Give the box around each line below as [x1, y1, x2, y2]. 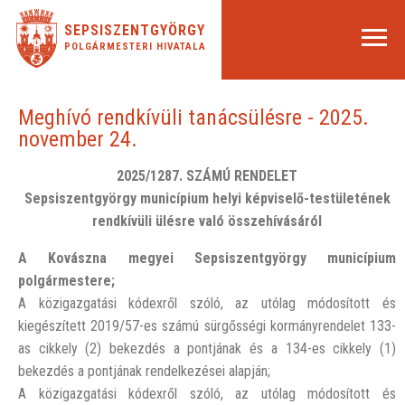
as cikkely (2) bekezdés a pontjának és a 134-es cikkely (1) [18, 340, 396, 357]
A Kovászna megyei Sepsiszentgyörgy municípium [18, 250, 396, 267]
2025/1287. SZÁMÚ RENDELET [117, 167, 297, 184]
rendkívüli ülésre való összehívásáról [92, 212, 322, 230]
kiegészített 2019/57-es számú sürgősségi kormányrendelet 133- [18, 317, 396, 334]
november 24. [18, 127, 137, 152]
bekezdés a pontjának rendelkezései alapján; [18, 363, 270, 380]
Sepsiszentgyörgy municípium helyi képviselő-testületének [24, 190, 391, 207]
